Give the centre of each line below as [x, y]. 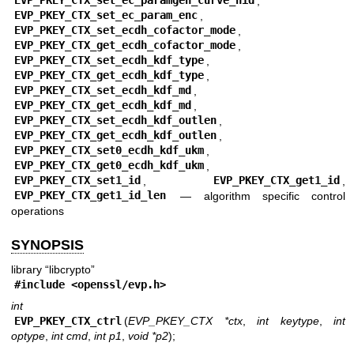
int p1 [108, 336]
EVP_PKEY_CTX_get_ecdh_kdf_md [102, 105]
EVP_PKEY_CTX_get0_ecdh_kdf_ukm [109, 166]
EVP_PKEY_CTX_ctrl [68, 321]
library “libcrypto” [53, 269]
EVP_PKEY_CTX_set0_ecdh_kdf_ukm [109, 151]
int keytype [288, 321]
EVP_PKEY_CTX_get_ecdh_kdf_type [109, 75]
